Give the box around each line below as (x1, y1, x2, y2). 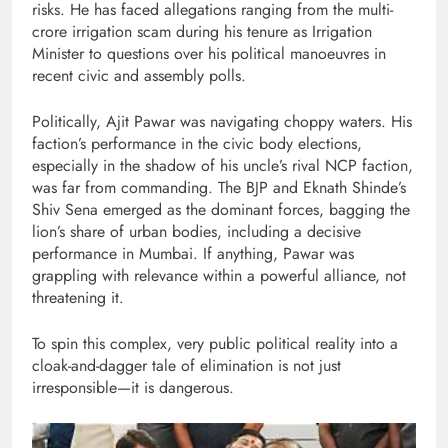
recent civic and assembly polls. (32, 64, 246, 88)
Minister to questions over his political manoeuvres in (32, 42, 386, 66)
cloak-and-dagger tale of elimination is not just (32, 354, 341, 378)
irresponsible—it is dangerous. (32, 376, 234, 400)
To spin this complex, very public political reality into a (32, 332, 398, 356)
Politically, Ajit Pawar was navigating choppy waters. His (32, 110, 412, 134)
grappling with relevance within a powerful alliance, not (32, 264, 406, 288)
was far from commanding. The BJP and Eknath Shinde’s (32, 176, 406, 200)
